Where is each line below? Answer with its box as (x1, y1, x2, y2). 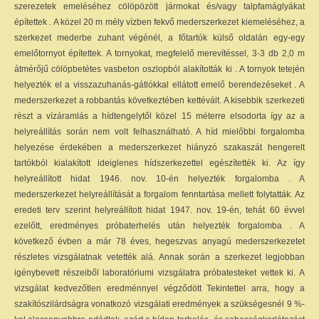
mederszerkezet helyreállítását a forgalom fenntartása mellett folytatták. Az (14, 189, 305, 199)
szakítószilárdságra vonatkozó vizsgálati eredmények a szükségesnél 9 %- (14, 299, 305, 309)
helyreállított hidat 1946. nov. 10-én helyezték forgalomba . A (14, 174, 305, 184)
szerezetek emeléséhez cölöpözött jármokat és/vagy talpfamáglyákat (14, 1, 305, 11)
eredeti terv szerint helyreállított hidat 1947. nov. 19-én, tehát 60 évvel (14, 205, 305, 215)
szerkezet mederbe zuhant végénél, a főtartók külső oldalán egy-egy (14, 33, 305, 43)
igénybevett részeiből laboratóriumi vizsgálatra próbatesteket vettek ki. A (14, 268, 305, 278)
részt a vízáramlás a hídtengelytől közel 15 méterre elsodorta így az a (14, 111, 305, 121)
